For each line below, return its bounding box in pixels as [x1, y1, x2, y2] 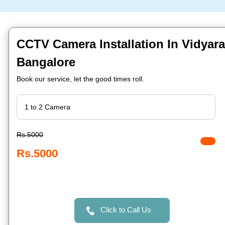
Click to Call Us [100, 205, 151, 214]
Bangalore [17, 55, 75, 69]
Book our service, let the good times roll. [17, 75, 144, 83]
